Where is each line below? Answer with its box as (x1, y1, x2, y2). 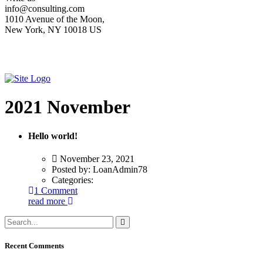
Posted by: (52, 164, 93, 175)
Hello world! (28, 130, 77, 141)
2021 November (5, 96, 130, 118)
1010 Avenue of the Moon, (5, 14, 104, 24)
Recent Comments (5, 241, 64, 251)
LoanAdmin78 (93, 164, 147, 175)
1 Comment (34, 186, 77, 196)
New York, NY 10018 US (5, 25, 102, 35)
